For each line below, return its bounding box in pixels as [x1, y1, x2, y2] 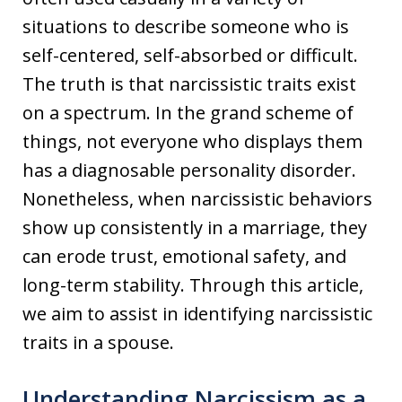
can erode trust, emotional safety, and [22, 244, 346, 269]
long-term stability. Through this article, [22, 273, 363, 298]
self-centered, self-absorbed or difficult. [22, 43, 358, 68]
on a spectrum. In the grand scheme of [22, 100, 354, 126]
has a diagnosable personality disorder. [22, 158, 356, 183]
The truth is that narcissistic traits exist [22, 72, 356, 97]
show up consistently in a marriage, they [22, 215, 367, 240]
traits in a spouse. [22, 330, 174, 355]
